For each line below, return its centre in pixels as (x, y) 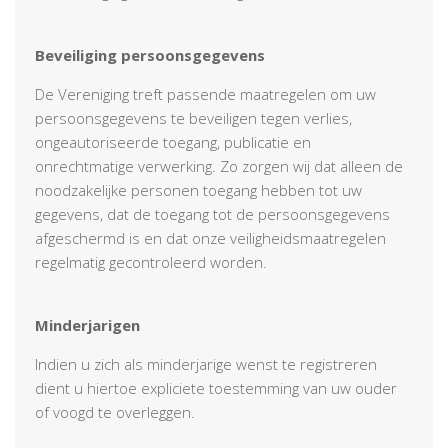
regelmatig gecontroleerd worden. (151, 261)
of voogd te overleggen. (115, 411)
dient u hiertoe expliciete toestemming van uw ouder (216, 387)
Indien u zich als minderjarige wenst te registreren (206, 363)
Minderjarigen (87, 324)
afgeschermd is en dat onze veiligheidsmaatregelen (210, 237)
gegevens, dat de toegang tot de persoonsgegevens (212, 213)
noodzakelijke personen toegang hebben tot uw (198, 189)
